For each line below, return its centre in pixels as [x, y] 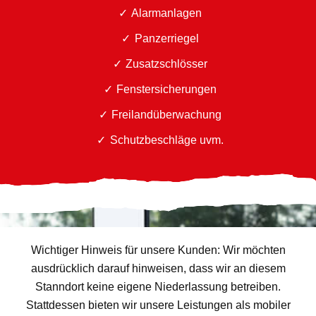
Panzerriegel [166, 38]
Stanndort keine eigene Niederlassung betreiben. [158, 287]
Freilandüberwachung [167, 115]
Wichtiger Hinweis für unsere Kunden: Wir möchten [158, 250]
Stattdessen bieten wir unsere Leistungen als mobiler [158, 305]
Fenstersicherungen [167, 89]
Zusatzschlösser [167, 64]
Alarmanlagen [167, 13]
